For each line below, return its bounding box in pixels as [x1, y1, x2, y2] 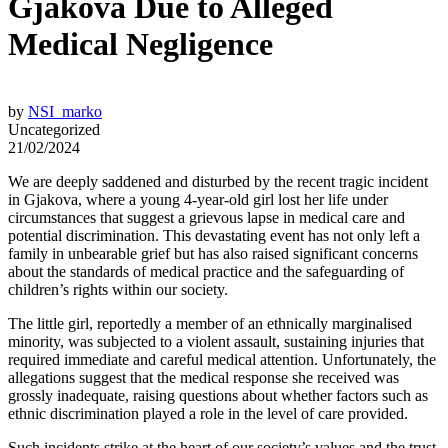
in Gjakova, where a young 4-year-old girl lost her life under [8, 191, 388, 209]
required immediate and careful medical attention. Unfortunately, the [8, 351, 436, 369]
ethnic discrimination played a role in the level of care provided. [8, 405, 408, 423]
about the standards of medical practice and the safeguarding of [8, 263, 404, 281]
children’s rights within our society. [8, 281, 228, 299]
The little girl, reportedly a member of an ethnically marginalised [8, 315, 412, 333]
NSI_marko [28, 103, 102, 121]
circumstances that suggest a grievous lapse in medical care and [8, 209, 405, 227]
